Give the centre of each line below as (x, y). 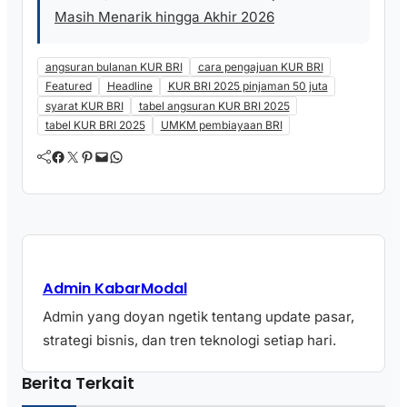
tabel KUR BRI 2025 (95, 125)
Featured (68, 86)
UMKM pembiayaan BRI (221, 125)
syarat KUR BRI (84, 105)
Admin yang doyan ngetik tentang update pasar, (198, 316)
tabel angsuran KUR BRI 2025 (214, 105)
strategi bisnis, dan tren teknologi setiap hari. (189, 340)
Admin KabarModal (114, 288)
